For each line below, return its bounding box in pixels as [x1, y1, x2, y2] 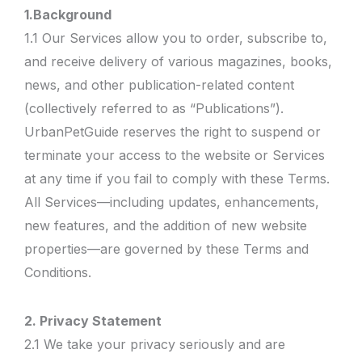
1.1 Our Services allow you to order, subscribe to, [24, 30, 327, 46]
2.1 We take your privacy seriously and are [24, 335, 285, 352]
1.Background [24, 6, 112, 23]
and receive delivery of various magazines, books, [24, 53, 332, 69]
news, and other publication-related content [24, 77, 294, 93]
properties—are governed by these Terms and [24, 241, 309, 257]
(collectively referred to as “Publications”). [24, 100, 284, 116]
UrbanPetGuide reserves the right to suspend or [24, 124, 321, 140]
